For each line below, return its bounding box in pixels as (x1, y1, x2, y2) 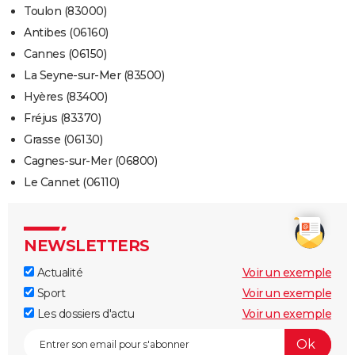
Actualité (34, 265, 82, 280)
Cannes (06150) (24, 46, 106, 61)
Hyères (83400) (24, 89, 107, 104)
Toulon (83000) (24, 3, 106, 18)
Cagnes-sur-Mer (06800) (24, 153, 157, 168)
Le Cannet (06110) (24, 174, 120, 189)
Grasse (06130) (24, 132, 102, 147)
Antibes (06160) (24, 25, 109, 40)
